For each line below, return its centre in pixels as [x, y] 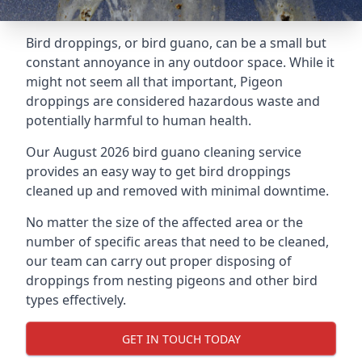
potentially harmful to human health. [139, 120]
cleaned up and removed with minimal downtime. [177, 191]
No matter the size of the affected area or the [164, 222]
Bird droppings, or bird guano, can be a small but [176, 43]
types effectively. [76, 300]
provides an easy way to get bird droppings [158, 171]
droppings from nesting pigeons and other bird [172, 280]
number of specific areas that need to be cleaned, [177, 242]
